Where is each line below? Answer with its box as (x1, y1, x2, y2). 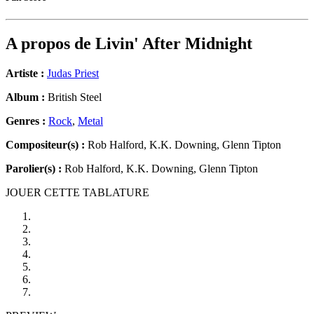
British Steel (45, 91, 102, 104)
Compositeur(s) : (6, 139, 85, 151)
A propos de (6, 34, 95, 53)
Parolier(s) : (6, 163, 62, 175)
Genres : (6, 115, 48, 128)
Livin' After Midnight (95, 34, 252, 53)
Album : (6, 91, 45, 104)
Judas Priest (47, 67, 99, 80)
